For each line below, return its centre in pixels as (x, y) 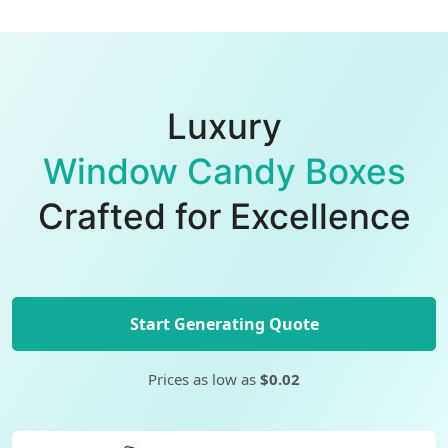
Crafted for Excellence (224, 216)
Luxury (224, 126)
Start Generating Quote (224, 324)
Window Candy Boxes (224, 171)
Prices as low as (204, 379)
